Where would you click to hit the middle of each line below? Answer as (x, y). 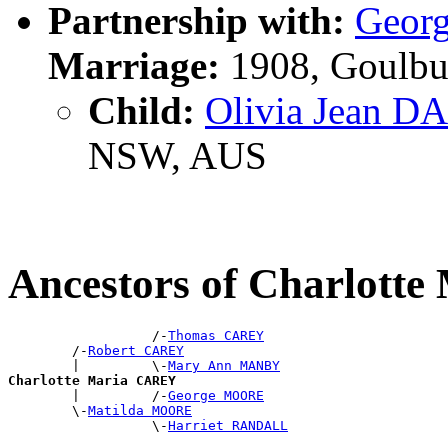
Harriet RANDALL (228, 426)
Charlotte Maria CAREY (92, 381)
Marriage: (134, 66)
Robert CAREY (136, 351)
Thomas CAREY (216, 336)
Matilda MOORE (140, 411)
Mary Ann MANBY (224, 366)
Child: (141, 111)
